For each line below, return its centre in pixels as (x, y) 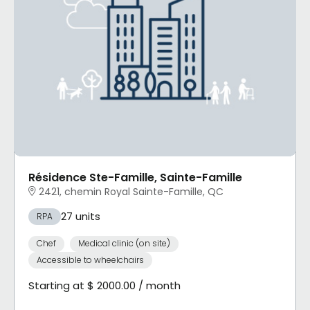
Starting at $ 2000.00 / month (104, 285)
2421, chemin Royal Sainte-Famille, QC (131, 191)
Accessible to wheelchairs (90, 259)
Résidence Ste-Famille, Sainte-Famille (135, 177)
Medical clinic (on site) (124, 244)
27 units (81, 216)
